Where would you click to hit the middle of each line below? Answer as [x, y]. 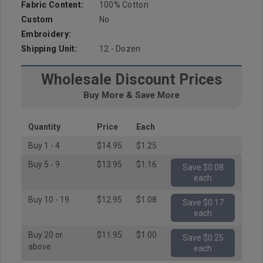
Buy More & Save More [131, 95]
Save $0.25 [193, 238]
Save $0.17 [193, 203]
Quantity [44, 127]
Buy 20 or [45, 235]
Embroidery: [46, 34]
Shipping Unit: [49, 49]
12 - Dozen [120, 49]
